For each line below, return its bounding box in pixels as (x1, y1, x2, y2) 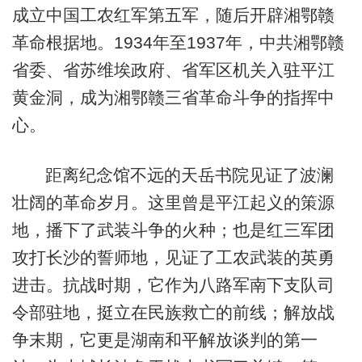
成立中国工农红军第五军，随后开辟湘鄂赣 (11, 6, 335, 25)
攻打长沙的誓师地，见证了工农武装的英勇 (11, 247, 335, 267)
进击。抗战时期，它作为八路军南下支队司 (11, 275, 335, 294)
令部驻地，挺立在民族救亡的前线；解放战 (11, 302, 335, 322)
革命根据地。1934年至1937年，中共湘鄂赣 (11, 33, 344, 53)
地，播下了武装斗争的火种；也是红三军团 (11, 220, 335, 239)
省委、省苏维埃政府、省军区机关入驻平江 (11, 61, 335, 80)
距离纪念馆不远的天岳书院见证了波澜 (44, 165, 334, 184)
